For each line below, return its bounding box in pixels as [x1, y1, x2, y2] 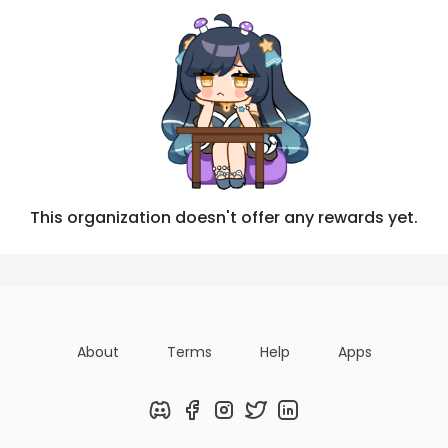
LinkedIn [286, 408, 342, 429]
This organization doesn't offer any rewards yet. [30, 205, 418, 229]
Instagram [222, 408, 295, 429]
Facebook [190, 408, 259, 429]
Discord [158, 408, 211, 429]
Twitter [254, 408, 304, 429]
